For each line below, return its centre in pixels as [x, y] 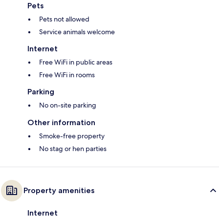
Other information [61, 123]
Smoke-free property [72, 136]
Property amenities [59, 191]
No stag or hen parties [73, 149]
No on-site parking [68, 105]
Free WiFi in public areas [76, 62]
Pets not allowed [64, 19]
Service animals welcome [77, 32]
